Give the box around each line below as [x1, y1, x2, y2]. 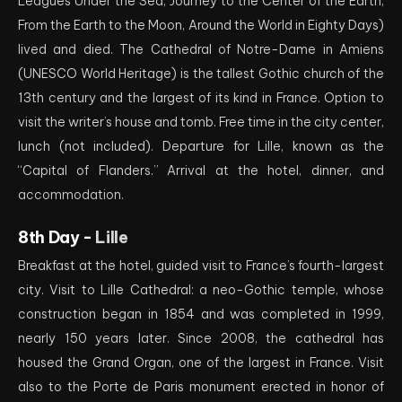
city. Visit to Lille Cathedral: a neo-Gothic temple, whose [18, 282, 384, 298]
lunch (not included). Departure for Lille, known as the [18, 138, 384, 154]
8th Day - [18, 227, 96, 248]
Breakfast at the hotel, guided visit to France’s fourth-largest [18, 258, 384, 274]
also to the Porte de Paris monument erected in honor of [18, 379, 384, 395]
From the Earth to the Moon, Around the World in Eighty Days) [18, 17, 384, 33]
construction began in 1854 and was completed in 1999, [18, 306, 384, 322]
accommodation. [18, 187, 124, 203]
